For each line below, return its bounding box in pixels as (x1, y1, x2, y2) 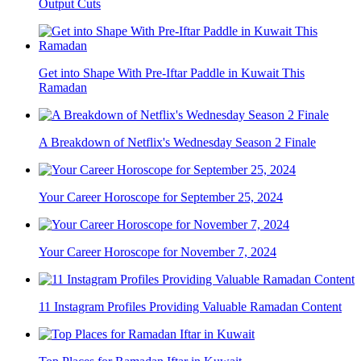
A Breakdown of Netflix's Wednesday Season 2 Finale (39, 135, 316, 150)
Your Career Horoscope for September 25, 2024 (39, 190, 283, 205)
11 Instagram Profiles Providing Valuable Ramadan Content (39, 300, 342, 314)
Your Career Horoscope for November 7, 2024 (39, 245, 276, 259)
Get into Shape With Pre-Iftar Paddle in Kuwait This (39, 66, 305, 81)
